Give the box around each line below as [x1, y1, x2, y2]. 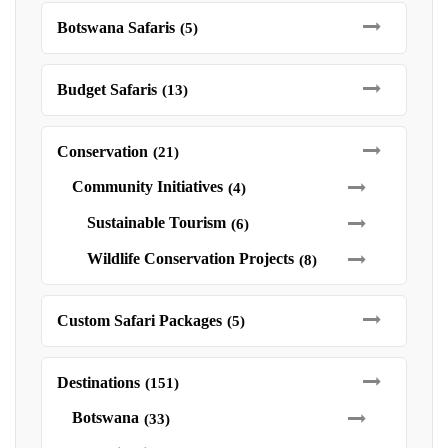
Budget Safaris [57, 81, 157, 98]
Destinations [57, 374, 140, 391]
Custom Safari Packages [57, 312, 222, 329]
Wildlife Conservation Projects [87, 250, 294, 267]
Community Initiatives [72, 178, 223, 195]
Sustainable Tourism [87, 214, 226, 231]
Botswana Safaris [57, 19, 175, 36]
